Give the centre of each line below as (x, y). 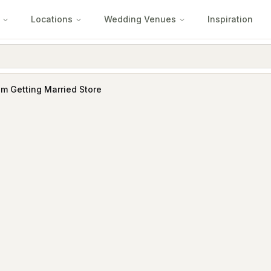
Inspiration (230, 19)
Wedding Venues (140, 19)
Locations (52, 19)
